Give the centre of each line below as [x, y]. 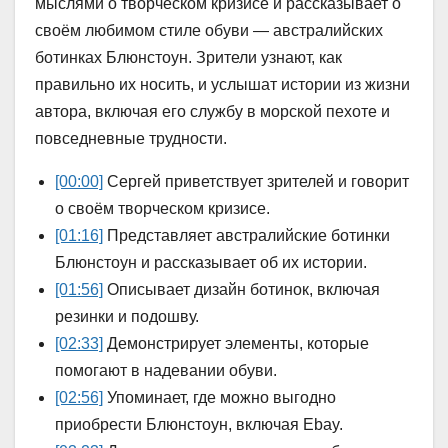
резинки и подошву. [127, 317]
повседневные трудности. [131, 139]
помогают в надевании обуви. [166, 371]
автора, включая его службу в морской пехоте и [212, 112]
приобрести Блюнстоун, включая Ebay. [199, 425]
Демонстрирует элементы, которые [236, 344]
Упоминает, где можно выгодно [219, 398]
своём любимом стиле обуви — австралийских [209, 31]
